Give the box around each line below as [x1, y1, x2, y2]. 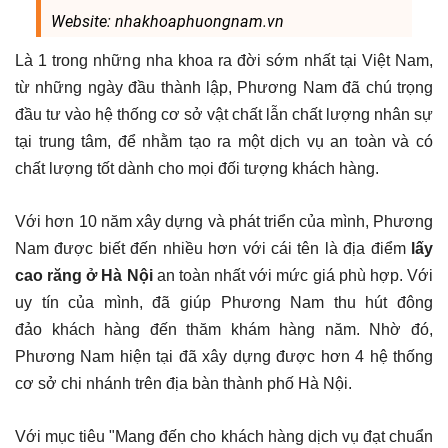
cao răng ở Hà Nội [15, 266, 153, 284]
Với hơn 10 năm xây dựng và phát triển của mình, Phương [15, 212, 433, 230]
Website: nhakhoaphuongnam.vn [50, 11, 284, 31]
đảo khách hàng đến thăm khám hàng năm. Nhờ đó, [15, 320, 433, 338]
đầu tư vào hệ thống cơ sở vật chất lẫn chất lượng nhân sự [15, 105, 433, 123]
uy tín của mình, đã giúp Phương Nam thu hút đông [15, 293, 433, 311]
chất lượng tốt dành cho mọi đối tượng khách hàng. [15, 159, 379, 177]
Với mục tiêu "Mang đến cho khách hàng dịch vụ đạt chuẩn [15, 427, 433, 445]
